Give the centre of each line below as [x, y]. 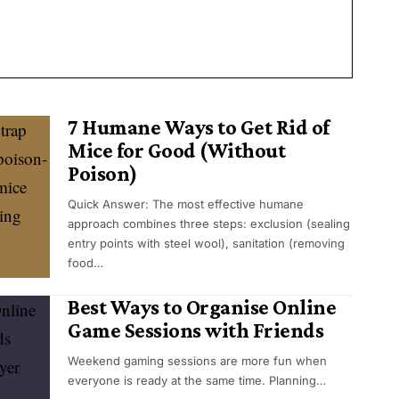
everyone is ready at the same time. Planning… [197, 381]
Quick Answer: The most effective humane [186, 204]
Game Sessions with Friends [196, 330]
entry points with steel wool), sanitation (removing [206, 244]
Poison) [102, 174]
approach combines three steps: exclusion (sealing [209, 224]
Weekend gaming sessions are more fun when [197, 361]
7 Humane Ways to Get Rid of [199, 127]
